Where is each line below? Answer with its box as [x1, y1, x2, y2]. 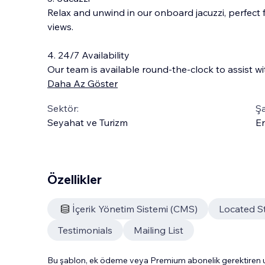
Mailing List [134, 224, 183, 236]
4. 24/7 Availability [47, 49, 130, 61]
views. [47, 21, 73, 33]
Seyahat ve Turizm [47, 117, 128, 128]
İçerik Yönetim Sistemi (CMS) [72, 203, 198, 215]
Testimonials [58, 224, 112, 236]
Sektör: [47, 102, 79, 114]
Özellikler [47, 172, 102, 187]
